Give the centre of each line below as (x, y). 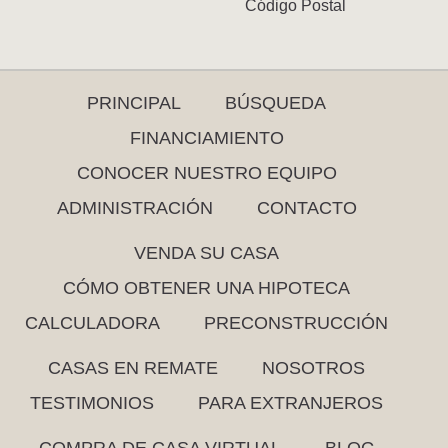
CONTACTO (306, 208)
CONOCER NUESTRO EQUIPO (206, 173)
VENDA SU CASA (206, 253)
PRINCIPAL (134, 103)
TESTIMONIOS (92, 403)
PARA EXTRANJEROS (290, 403)
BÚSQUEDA (275, 103)
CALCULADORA (92, 323)
